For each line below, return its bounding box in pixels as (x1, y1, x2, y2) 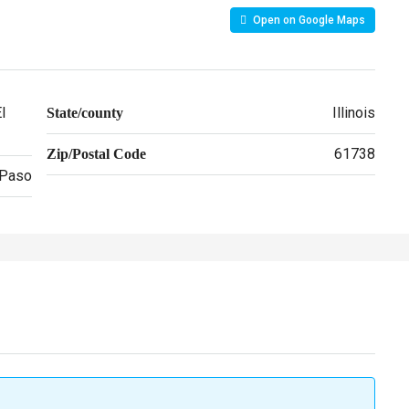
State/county (46, 105, 123, 121)
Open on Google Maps (250, 14, 365, 26)
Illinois (332, 104, 375, 121)
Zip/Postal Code (46, 146, 146, 162)
